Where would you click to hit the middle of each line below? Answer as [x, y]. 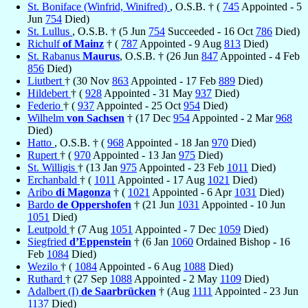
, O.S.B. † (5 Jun [110, 31]
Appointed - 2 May [176, 278]
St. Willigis [53, 167]
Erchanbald [54, 179]
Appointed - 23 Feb [182, 167]
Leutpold [48, 229]
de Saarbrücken [119, 291]
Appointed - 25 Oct [139, 105]
